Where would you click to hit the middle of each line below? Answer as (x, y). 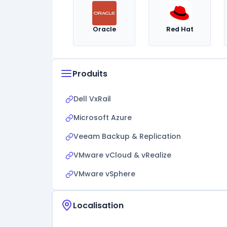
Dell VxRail (92, 99)
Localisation (98, 205)
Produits (90, 73)
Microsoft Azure (103, 118)
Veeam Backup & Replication (127, 136)
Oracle (104, 29)
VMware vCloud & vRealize (122, 155)
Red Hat (180, 29)
